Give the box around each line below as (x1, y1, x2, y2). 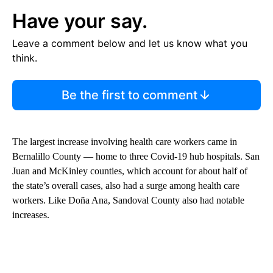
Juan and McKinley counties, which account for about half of (12, 166, 247, 177)
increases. (12, 210, 49, 221)
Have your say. (12, 9, 147, 34)
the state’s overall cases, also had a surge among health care (12, 180, 239, 191)
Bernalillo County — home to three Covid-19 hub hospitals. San (12, 151, 260, 162)
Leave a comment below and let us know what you (12, 37, 247, 50)
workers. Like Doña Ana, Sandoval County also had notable (12, 195, 244, 206)
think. (12, 52, 37, 65)
